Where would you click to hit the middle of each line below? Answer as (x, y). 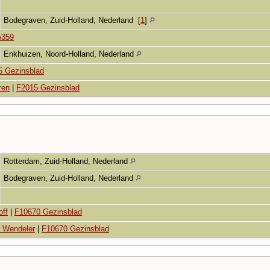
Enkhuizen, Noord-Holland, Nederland (70, 54)
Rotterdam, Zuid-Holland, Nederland (67, 161)
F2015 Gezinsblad (48, 87)
